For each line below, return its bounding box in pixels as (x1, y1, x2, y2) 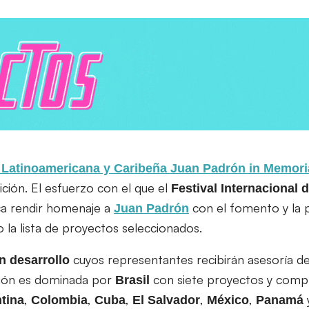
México (207, 292, 249, 307)
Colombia (31, 292, 88, 307)
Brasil (115, 272, 150, 287)
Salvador (148, 292, 200, 307)
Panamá (256, 292, 303, 307)
